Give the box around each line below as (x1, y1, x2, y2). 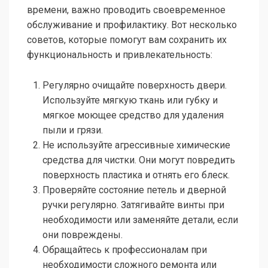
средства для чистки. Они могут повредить (42, 154, 235, 166)
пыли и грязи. (42, 124, 103, 136)
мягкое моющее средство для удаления (42, 109, 224, 121)
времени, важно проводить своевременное (27, 4, 226, 16)
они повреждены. (42, 229, 123, 241)
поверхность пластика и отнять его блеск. (42, 169, 230, 181)
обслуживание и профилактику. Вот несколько (27, 19, 237, 31)
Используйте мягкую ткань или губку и (42, 95, 218, 106)
